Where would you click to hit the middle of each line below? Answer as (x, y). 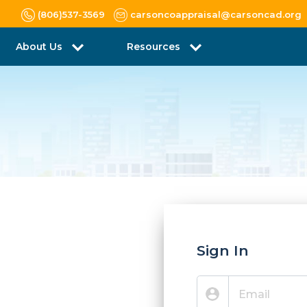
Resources (155, 47)
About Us (40, 47)
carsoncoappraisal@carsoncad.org (216, 14)
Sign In (223, 250)
